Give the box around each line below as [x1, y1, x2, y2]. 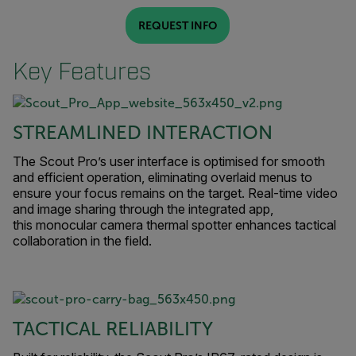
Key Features [13, 57, 151, 87]
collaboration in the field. [13, 233, 152, 250]
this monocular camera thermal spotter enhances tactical [13, 217, 336, 234]
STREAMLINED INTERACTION [13, 122, 273, 144]
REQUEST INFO [138, 19, 217, 33]
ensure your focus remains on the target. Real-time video [13, 185, 338, 202]
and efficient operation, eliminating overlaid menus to [13, 169, 312, 186]
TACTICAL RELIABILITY [13, 319, 213, 340]
